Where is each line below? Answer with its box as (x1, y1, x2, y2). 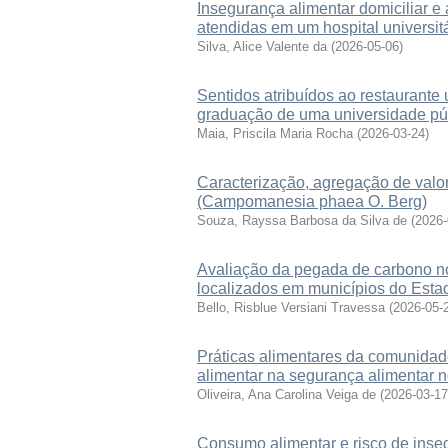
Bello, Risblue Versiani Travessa (197, 300, 385, 315)
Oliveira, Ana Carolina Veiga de (197, 387, 376, 402)
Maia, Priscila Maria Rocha (197, 126, 353, 141)
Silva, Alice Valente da (197, 39, 327, 54)
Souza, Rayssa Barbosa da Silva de (197, 213, 407, 228)
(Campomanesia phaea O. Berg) (197, 193, 427, 210)
